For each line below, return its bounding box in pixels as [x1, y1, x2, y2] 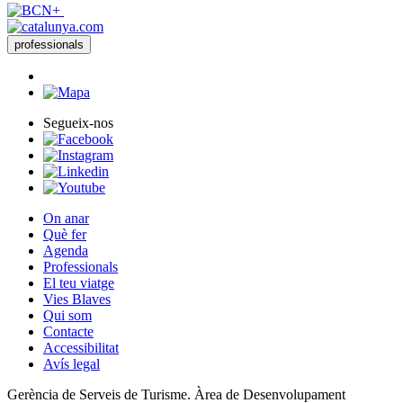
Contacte [43, 324, 94, 340]
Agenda [43, 243, 88, 259]
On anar [43, 210, 89, 227]
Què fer [43, 227, 86, 243]
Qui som [43, 308, 92, 324]
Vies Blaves [43, 291, 111, 308]
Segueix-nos [43, 115, 113, 131]
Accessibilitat [43, 340, 119, 356]
